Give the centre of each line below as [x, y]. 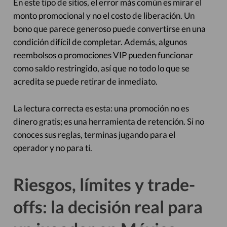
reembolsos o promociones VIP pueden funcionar [103, 55]
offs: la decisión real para [108, 206]
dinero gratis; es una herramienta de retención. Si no [108, 121]
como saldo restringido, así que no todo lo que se [101, 68]
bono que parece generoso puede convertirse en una [109, 29]
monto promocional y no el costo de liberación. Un [104, 15]
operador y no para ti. [52, 148]
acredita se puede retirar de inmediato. [85, 81]
